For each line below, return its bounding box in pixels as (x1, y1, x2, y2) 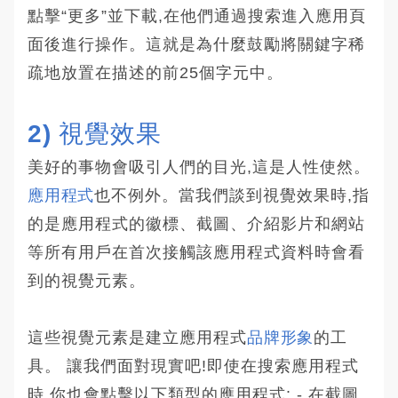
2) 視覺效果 (28, 119, 162, 147)
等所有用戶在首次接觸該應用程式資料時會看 (28, 243, 365, 261)
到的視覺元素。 (28, 271, 146, 290)
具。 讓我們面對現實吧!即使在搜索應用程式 (28, 356, 359, 375)
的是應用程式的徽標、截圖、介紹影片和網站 (28, 214, 365, 233)
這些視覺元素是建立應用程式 (28, 328, 247, 346)
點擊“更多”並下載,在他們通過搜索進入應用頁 (28, 6, 366, 25)
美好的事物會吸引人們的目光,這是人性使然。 (28, 157, 370, 176)
